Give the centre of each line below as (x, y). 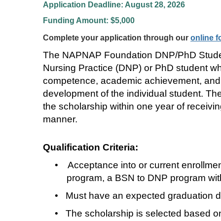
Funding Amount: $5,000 (90, 20)
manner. (60, 119)
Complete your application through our (117, 37)
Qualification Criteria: (91, 147)
